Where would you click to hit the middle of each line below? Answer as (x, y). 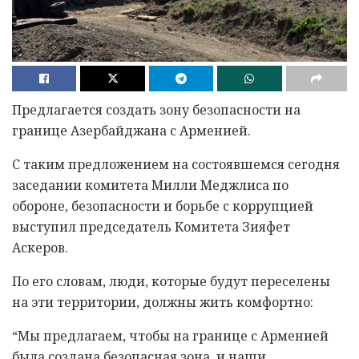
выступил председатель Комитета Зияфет (151, 226)
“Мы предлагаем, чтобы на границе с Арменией (170, 335)
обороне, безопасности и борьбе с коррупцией (163, 206)
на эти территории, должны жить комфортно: (163, 302)
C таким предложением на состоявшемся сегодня (176, 164)
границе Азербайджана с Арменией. (131, 130)
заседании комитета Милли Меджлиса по (150, 185)
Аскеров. (40, 247)
